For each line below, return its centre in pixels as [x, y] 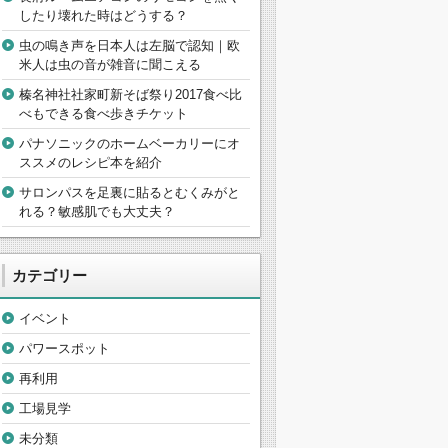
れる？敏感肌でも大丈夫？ [97, 212]
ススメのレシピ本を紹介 [90, 163]
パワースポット [64, 349]
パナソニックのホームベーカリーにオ [129, 144]
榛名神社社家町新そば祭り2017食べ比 [130, 95]
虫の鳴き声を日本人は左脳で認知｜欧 [129, 46]
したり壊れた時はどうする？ [103, 16]
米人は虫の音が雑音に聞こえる [110, 65]
